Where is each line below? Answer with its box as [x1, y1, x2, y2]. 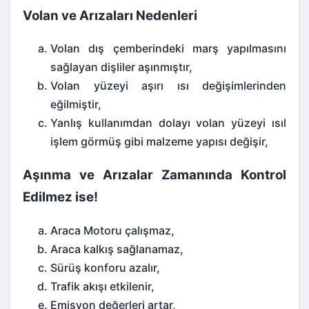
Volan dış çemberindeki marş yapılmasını [50, 41, 286, 56]
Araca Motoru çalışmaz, [50, 223, 175, 237]
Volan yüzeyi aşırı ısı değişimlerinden [50, 79, 286, 93]
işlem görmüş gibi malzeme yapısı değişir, [50, 134, 268, 149]
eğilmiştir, [50, 97, 101, 112]
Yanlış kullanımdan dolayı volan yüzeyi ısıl [50, 116, 286, 130]
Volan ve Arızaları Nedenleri [23, 7, 197, 23]
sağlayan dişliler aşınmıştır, [50, 60, 192, 74]
